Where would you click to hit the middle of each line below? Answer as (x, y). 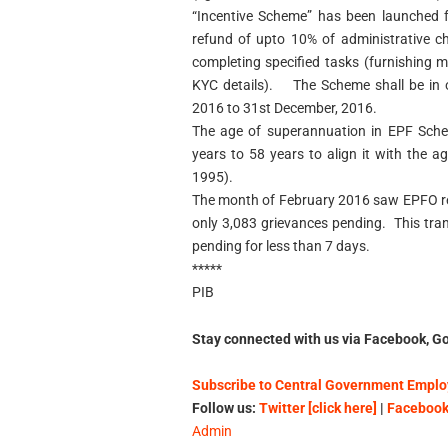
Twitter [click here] (317, 408)
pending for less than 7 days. (282, 245)
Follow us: (225, 408)
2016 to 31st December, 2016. (284, 107)
